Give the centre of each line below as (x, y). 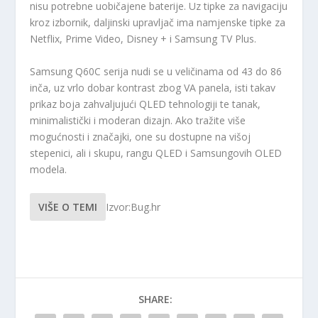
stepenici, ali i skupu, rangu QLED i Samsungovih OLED (156, 153)
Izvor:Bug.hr (133, 207)
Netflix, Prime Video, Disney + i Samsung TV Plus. (143, 39)
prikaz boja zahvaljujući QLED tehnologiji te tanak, (146, 104)
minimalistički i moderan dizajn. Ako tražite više (138, 120)
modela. (49, 169)
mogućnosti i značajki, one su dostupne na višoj (141, 136)
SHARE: (155, 300)
